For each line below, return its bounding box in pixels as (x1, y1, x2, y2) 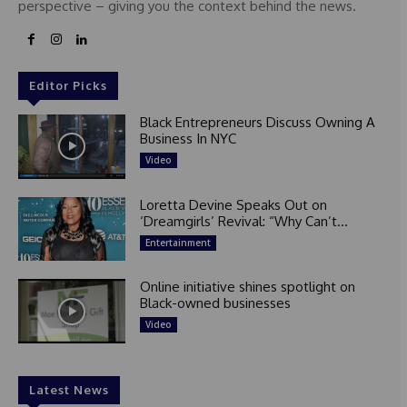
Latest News (29, 382, 109, 398)
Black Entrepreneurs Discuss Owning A (139, 113, 375, 131)
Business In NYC (139, 129, 236, 147)
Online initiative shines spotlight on (139, 278, 355, 296)
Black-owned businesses (139, 294, 291, 313)
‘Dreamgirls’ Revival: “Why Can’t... (139, 212, 348, 230)
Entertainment (144, 235, 211, 249)
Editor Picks (29, 77, 107, 93)
